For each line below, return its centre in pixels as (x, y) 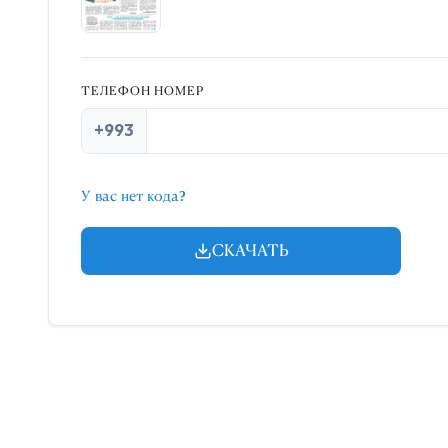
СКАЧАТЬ (250, 250)
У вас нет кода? (133, 196)
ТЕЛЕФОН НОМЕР (142, 90)
